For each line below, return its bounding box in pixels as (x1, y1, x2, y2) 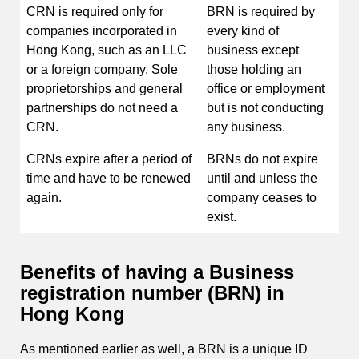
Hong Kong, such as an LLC (26, 42, 187, 57)
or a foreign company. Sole (26, 62, 178, 76)
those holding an (207, 62, 301, 76)
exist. (207, 209, 236, 224)
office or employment (207, 81, 325, 95)
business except (207, 42, 299, 57)
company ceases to (207, 190, 317, 204)
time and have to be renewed (26, 171, 191, 185)
